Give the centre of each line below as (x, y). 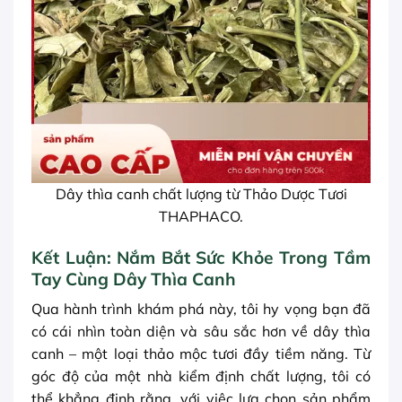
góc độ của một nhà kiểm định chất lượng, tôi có (201, 376)
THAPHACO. (201, 216)
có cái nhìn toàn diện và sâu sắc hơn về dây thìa (201, 332)
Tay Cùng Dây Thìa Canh (134, 279)
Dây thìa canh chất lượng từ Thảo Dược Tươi (201, 193)
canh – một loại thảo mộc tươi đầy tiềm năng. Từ (201, 354)
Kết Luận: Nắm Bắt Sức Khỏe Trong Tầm (201, 257)
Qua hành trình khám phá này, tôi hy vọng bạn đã (201, 309)
